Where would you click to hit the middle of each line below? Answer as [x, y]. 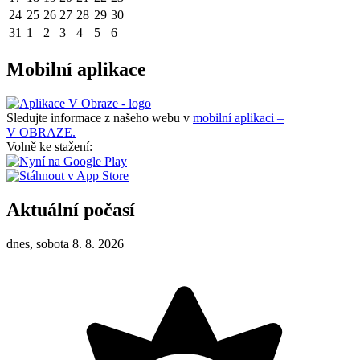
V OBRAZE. [41, 132]
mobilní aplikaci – [238, 117]
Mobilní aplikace [76, 70]
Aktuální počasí [71, 209]
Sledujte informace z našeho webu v [100, 117]
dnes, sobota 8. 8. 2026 [65, 243]
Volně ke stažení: [49, 146]
